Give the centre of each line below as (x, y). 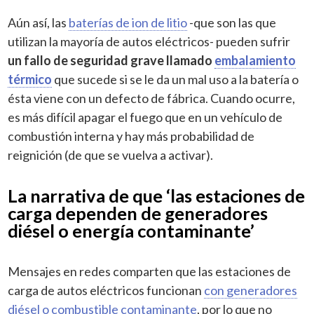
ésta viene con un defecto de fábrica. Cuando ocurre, (152, 98)
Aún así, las (39, 22)
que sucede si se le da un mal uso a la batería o (177, 79)
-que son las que (232, 22)
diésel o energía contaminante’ (131, 230)
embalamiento (255, 60)
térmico (30, 79)
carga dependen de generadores (138, 213)
